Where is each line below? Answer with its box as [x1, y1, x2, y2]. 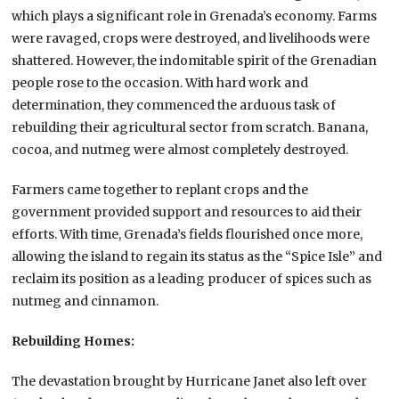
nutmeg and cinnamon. [12, 292, 159, 309]
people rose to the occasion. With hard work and [12, 74, 309, 91]
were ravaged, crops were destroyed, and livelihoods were [12, 29, 370, 46]
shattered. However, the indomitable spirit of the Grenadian [12, 52, 378, 69]
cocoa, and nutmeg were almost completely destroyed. [12, 141, 349, 158]
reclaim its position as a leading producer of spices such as [12, 270, 372, 287]
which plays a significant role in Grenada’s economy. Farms [12, 7, 378, 24]
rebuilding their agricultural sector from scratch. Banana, [12, 118, 369, 135]
